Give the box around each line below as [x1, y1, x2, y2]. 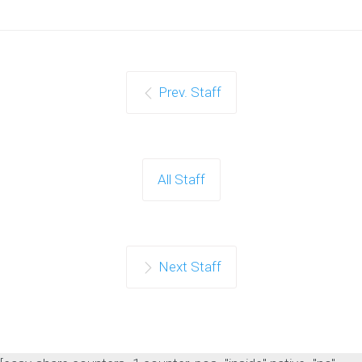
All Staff [157, 170, 205, 187]
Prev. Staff [158, 83, 221, 100]
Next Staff [158, 258, 221, 275]
